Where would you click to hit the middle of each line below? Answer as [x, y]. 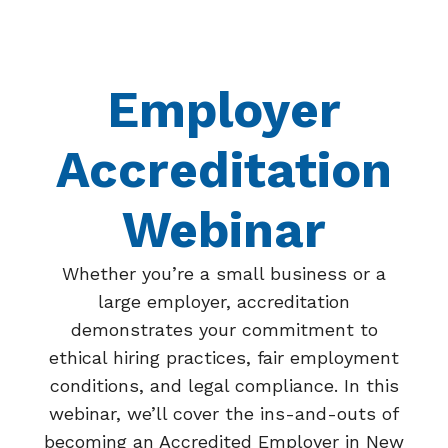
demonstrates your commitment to [224, 329]
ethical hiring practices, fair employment [224, 357]
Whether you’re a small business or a [224, 273]
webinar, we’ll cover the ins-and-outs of [224, 413]
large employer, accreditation [224, 301]
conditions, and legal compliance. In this [224, 385]
